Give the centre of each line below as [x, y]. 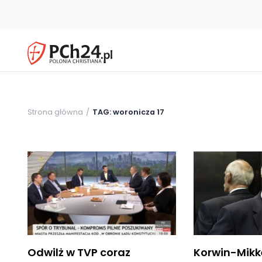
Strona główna [55, 112]
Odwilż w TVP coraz [79, 252]
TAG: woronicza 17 [128, 112]
